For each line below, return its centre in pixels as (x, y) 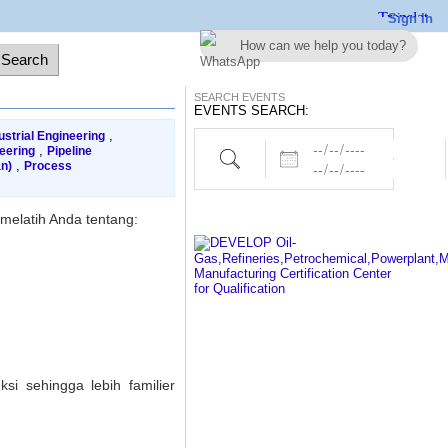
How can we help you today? (323, 45)
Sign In (410, 18)
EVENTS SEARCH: (251, 110)
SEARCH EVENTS (239, 97)
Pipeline (69, 151)
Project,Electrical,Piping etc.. (306, 149)
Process (47, 166)
